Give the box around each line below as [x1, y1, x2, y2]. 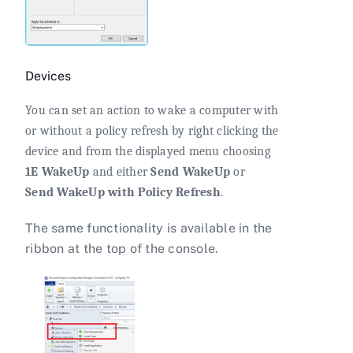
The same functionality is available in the [25, 221, 273, 236]
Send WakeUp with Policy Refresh [25, 185, 221, 200]
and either [89, 165, 151, 180]
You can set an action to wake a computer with [25, 103, 279, 118]
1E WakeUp [25, 165, 90, 180]
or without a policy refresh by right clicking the [25, 124, 279, 139]
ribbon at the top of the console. [25, 241, 219, 257]
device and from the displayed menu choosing [25, 144, 270, 159]
